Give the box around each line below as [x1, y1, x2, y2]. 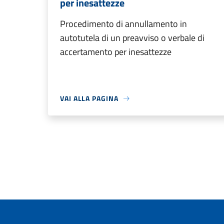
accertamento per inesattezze [60, 45, 171, 58]
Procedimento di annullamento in [60, 17, 187, 30]
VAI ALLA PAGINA [60, 93, 118, 103]
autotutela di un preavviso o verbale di [60, 31, 204, 44]
